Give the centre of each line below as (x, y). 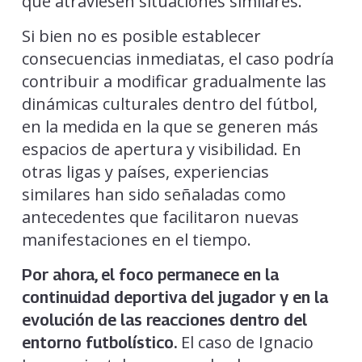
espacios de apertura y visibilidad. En (161, 149)
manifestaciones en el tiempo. (136, 239)
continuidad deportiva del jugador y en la (175, 297)
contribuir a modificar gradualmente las (174, 81)
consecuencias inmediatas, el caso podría (177, 58)
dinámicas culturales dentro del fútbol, (169, 103)
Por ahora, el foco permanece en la (150, 274)
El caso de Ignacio (245, 342)
